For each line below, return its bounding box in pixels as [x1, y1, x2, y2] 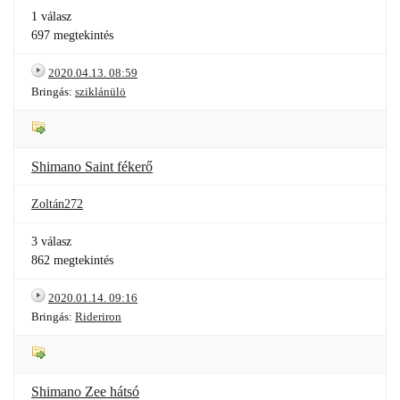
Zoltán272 [31, 197, 83, 211]
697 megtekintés [31, 29, 113, 42]
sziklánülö [75, 85, 126, 98]
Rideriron [75, 310, 121, 323]
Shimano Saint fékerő [31, 159, 153, 174]
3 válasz [31, 235, 71, 248]
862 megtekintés [31, 254, 113, 267]
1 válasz [31, 10, 71, 23]
